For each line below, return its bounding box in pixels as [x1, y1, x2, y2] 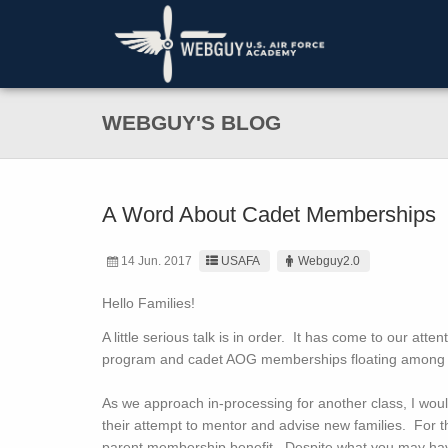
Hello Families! [102, 295, 195, 311]
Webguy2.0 [298, 254, 361, 268]
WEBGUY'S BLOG [102, 111, 281, 134]
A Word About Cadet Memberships [102, 202, 436, 227]
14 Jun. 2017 [120, 254, 192, 268]
